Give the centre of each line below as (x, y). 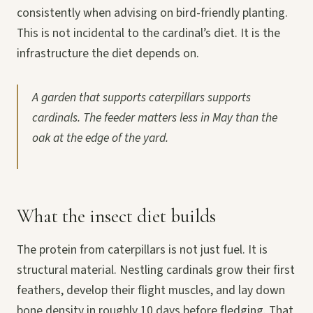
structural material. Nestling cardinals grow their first (156, 270)
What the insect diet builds (116, 216)
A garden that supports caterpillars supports (141, 97)
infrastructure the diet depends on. (108, 53)
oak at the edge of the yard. (100, 138)
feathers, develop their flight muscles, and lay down (151, 290)
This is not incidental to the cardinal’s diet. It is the (148, 33)
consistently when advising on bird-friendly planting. (152, 13)
